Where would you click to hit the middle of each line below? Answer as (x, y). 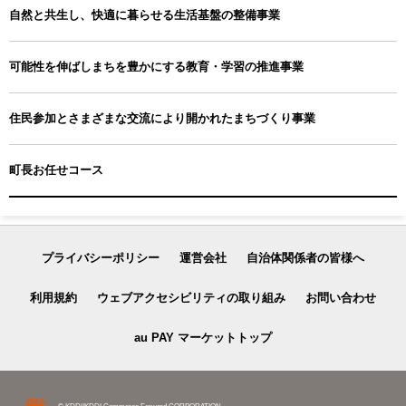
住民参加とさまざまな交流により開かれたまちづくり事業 (162, 118)
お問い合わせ (341, 297)
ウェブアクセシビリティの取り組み (191, 297)
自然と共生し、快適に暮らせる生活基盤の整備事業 (145, 14)
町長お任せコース (56, 169)
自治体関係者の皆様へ (305, 257)
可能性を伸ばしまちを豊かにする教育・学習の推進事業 (156, 66)
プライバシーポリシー (101, 257)
